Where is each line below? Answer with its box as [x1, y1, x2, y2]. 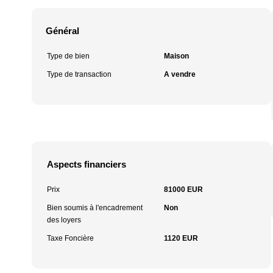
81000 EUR [163, 185, 203, 194]
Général [46, 26, 79, 36]
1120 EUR [163, 234, 198, 243]
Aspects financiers [47, 159, 126, 169]
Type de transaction [47, 70, 112, 79]
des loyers [47, 216, 81, 224]
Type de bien [47, 52, 90, 60]
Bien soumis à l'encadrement [47, 204, 143, 212]
